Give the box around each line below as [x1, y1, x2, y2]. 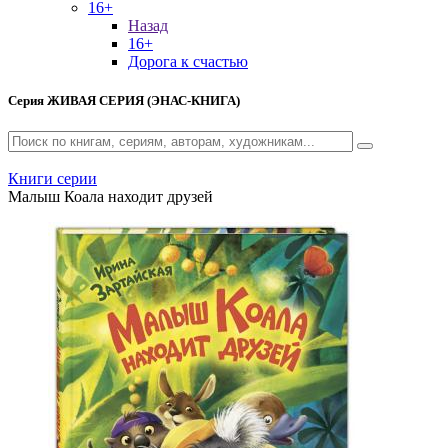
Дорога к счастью [128, 53, 248, 70]
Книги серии [8, 170, 97, 188]
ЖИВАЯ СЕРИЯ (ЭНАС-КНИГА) [47, 93, 240, 109]
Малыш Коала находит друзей [8, 188, 213, 206]
